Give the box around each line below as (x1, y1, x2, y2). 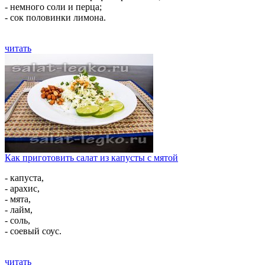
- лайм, (5, 205, 33, 215)
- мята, (5, 194, 31, 204)
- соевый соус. (5, 226, 62, 236)
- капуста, (5, 173, 44, 183)
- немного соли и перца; (5, 2, 102, 12)
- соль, (5, 215, 30, 225)
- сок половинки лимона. (5, 12, 106, 22)
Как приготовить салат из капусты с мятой (5, 153, 178, 163)
